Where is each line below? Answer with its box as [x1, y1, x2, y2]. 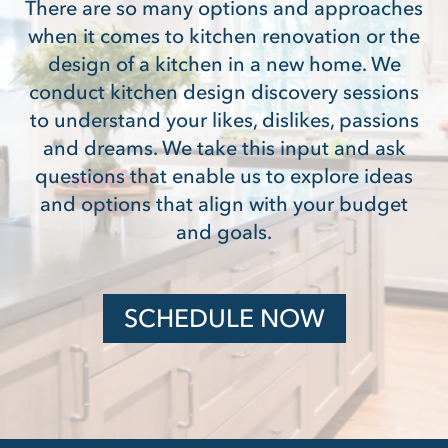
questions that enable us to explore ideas [35, 163, 413, 188]
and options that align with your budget [40, 191, 408, 216]
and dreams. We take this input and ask [42, 135, 406, 160]
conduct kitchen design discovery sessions [29, 79, 419, 104]
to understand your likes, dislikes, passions [29, 107, 419, 132]
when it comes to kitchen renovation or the [28, 23, 420, 48]
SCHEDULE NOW [123, 302, 325, 333]
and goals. [176, 219, 272, 244]
